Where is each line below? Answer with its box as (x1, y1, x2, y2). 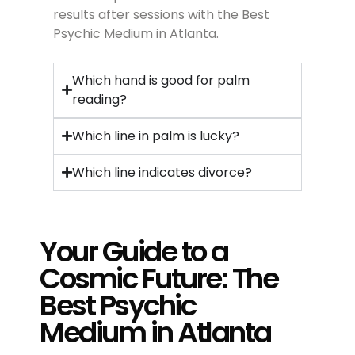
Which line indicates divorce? (71, 162, 252, 181)
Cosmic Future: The (40, 258, 277, 299)
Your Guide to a (40, 231, 228, 272)
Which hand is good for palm (71, 71, 250, 90)
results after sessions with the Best (52, 5, 269, 24)
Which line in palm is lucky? (71, 126, 239, 145)
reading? (71, 90, 127, 109)
